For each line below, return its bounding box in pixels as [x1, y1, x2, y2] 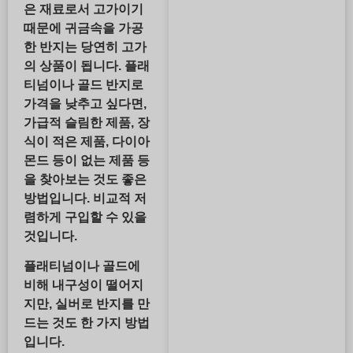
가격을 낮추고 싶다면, [24, 96, 147, 110]
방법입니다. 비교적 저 [24, 191, 147, 205]
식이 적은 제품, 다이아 [24, 134, 150, 148]
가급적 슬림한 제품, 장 [24, 115, 150, 129]
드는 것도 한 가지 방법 [24, 316, 150, 330]
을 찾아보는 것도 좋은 [24, 172, 147, 186]
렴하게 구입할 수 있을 [24, 210, 147, 224]
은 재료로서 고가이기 [24, 2, 143, 16]
